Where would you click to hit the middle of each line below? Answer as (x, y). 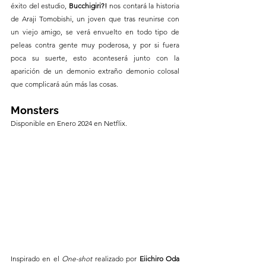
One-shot (77, 258)
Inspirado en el (37, 258)
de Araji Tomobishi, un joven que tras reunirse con (95, 19)
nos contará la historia (144, 6)
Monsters (35, 110)
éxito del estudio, (39, 6)
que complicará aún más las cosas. (64, 84)
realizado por (116, 258)
